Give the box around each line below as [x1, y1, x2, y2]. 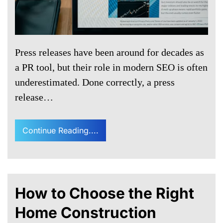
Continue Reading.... [22, 125, 99, 136]
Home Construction [15, 204, 156, 222]
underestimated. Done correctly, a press [15, 77, 175, 88]
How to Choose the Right [15, 184, 194, 203]
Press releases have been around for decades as [15, 47, 204, 58]
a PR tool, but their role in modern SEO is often [15, 62, 208, 73]
